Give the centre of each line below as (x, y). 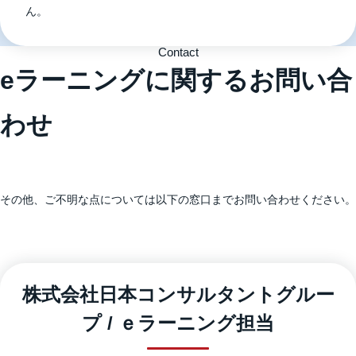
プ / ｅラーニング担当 (178, 323)
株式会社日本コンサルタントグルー (178, 294)
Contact (178, 52)
